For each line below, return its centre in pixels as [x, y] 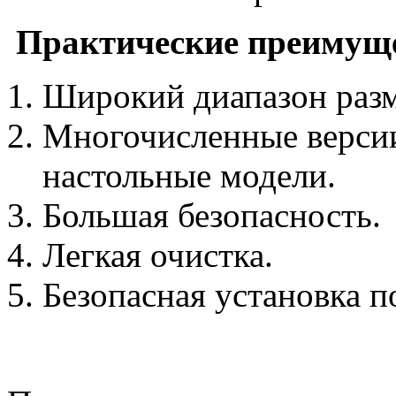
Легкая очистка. [158, 255]
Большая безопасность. [212, 215]
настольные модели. [189, 175]
